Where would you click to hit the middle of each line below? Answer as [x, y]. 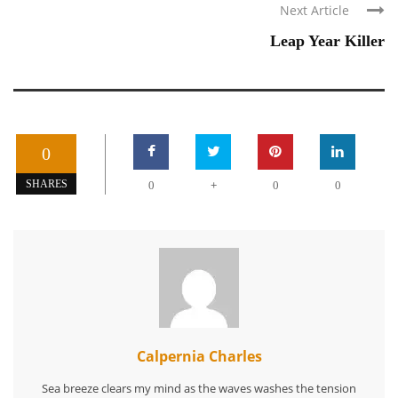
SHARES [46, 183]
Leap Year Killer [327, 40]
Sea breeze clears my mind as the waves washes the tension [199, 388]
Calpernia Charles [199, 356]
